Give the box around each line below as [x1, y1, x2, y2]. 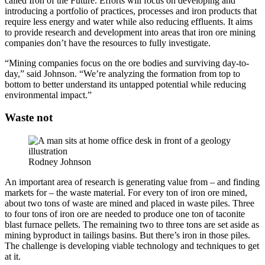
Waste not [5, 111, 53, 124]
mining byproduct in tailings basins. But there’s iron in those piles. [5, 230, 250, 241]
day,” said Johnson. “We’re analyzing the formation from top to [5, 68, 240, 79]
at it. [5, 251, 21, 262]
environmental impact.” [5, 89, 92, 100]
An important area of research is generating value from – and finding [5, 177, 260, 188]
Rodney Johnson [28, 157, 91, 167]
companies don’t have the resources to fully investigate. [5, 37, 211, 48]
